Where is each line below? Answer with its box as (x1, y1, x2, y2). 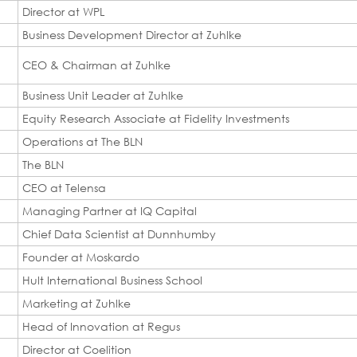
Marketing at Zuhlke (22, 296, 131, 310)
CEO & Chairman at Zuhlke (22, 57, 171, 72)
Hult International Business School (22, 273, 202, 287)
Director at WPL (22, 4, 104, 18)
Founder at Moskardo (22, 249, 139, 264)
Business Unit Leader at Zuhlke (22, 88, 183, 102)
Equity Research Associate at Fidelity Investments (22, 111, 289, 125)
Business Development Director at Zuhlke (22, 27, 241, 41)
